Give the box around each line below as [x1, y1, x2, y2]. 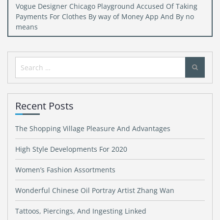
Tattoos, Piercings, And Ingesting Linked [15, 206, 146, 216]
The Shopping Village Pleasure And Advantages [15, 124, 170, 133]
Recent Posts [15, 99, 74, 112]
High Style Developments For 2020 [15, 144, 127, 154]
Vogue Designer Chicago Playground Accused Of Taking [16, 1, 197, 11]
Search [15, 57, 43, 69]
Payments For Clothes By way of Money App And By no [16, 12, 194, 21]
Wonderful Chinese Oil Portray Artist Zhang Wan [15, 186, 174, 195]
